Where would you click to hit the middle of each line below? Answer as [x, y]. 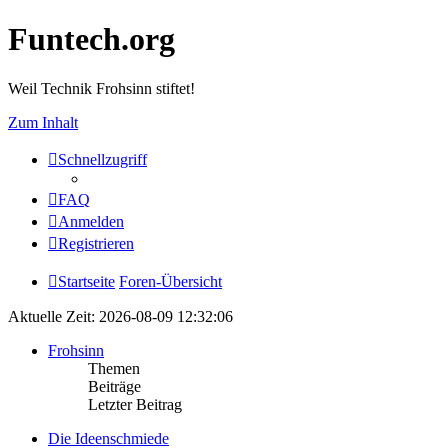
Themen [114, 368]
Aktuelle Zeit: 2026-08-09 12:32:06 [120, 316]
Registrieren [96, 243]
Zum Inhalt [43, 122]
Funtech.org [91, 39]
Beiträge [114, 386]
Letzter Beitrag [135, 404]
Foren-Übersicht [170, 281]
